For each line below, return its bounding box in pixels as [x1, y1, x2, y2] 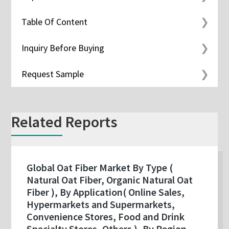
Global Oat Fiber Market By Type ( [27, 161, 173, 174]
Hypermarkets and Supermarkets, [27, 198, 175, 211]
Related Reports [11, 112, 118, 132]
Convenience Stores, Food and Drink [27, 210, 185, 223]
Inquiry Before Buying [21, 42, 105, 54]
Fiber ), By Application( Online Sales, [27, 186, 185, 199]
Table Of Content [21, 16, 88, 28]
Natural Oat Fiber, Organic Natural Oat [27, 173, 193, 187]
